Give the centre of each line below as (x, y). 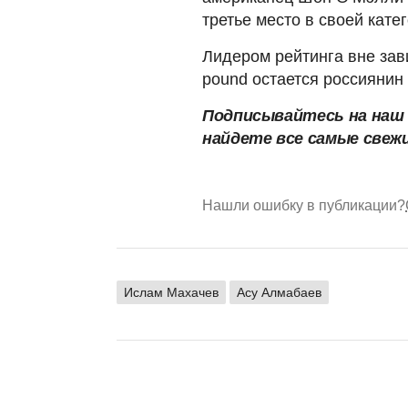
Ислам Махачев (171, 292)
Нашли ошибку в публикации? (304, 205)
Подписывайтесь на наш (303, 115)
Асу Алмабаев (279, 292)
